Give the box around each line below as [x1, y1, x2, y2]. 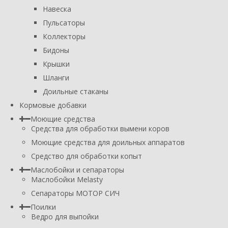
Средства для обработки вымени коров [31, 123, 169, 133]
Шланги [43, 72, 69, 82]
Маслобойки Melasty [31, 174, 103, 184]
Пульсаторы [43, 17, 85, 27]
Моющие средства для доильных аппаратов [31, 137, 185, 147]
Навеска [43, 4, 71, 14]
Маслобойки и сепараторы [31, 164, 124, 175]
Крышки [43, 59, 70, 69]
